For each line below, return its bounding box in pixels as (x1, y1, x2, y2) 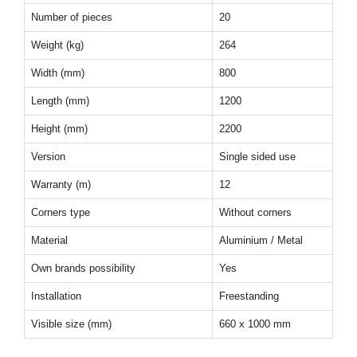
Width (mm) (31, 67, 84, 79)
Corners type (31, 206, 90, 218)
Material (31, 234, 68, 246)
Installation (31, 290, 81, 302)
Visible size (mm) (31, 318, 112, 330)
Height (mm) (31, 123, 88, 135)
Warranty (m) (31, 178, 91, 190)
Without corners (219, 206, 292, 218)
